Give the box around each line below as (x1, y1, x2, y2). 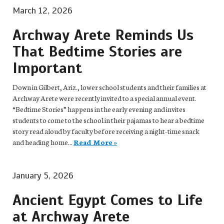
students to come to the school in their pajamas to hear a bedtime (12, 115, 204, 125)
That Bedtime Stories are (12, 42, 182, 61)
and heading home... (12, 137, 73, 147)
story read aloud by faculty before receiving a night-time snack (12, 126, 199, 136)
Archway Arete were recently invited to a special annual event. (12, 93, 196, 103)
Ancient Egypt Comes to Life (12, 190, 202, 209)
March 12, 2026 (12, 5, 72, 16)
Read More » (73, 137, 117, 147)
